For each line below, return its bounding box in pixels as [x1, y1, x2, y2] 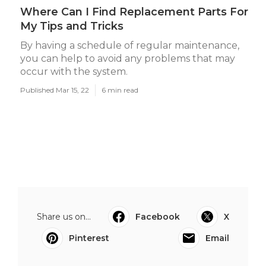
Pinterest [69, 233, 109, 243]
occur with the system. [20, 66, 128, 77]
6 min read [102, 85, 138, 94]
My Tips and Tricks [20, 20, 123, 33]
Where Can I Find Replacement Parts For [20, 5, 248, 18]
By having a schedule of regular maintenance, [20, 40, 239, 51]
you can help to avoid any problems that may [20, 53, 235, 64]
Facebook [135, 211, 180, 222]
